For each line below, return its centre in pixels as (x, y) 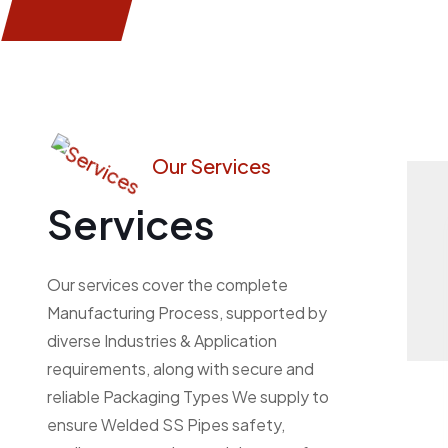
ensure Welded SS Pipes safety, (166, 424)
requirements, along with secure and (180, 368)
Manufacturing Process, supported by (187, 312)
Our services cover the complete (167, 284)
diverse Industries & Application (162, 340)
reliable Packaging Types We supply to (188, 396)
